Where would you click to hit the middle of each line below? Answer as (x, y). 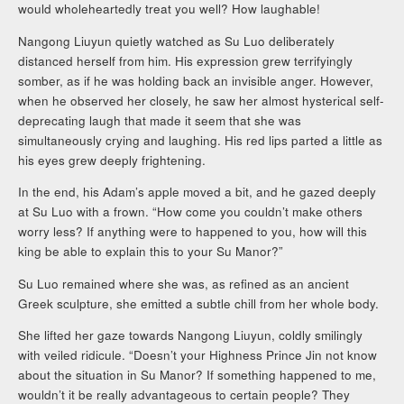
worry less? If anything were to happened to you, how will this (193, 232)
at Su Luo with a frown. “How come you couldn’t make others (191, 212)
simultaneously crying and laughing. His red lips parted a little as (201, 140)
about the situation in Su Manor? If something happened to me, (197, 375)
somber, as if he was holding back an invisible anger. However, (196, 80)
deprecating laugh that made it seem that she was (160, 120)
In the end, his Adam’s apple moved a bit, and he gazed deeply (197, 192)
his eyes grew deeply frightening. (112, 160)
